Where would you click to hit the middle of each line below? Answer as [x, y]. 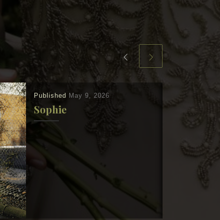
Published [51, 95]
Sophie [50, 109]
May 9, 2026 [89, 95]
